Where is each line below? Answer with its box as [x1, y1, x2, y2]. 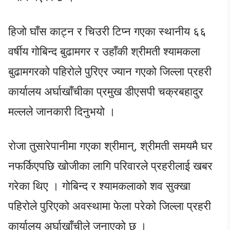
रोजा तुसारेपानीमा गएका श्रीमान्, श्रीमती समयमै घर [8, 137, 213, 153]
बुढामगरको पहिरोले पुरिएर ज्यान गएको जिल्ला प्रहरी [8, 63, 212, 79]
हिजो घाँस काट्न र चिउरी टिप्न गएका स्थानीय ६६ [8, 23, 206, 39]
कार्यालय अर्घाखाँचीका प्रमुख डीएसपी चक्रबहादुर [8, 83, 203, 99]
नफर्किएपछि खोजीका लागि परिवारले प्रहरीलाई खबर [8, 157, 213, 173]
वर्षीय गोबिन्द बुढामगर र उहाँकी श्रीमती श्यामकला [8, 43, 200, 59]
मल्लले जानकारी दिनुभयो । [8, 103, 116, 119]
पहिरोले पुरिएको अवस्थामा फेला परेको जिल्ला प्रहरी [8, 197, 211, 213]
